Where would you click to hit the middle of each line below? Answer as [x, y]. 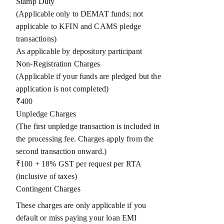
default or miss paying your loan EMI [76, 218]
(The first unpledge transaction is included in [88, 126]
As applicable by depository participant [79, 51]
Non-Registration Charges [58, 64]
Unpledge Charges [46, 114]
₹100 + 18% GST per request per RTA [79, 164]
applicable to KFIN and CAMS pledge [79, 26]
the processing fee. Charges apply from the [85, 139]
